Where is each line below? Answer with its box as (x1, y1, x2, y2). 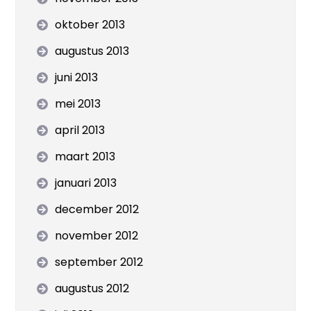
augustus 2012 (55, 280, 130, 296)
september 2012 (55, 254, 144, 270)
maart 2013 (55, 149, 116, 165)
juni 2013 (55, 69, 99, 85)
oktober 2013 (55, 17, 126, 33)
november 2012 (55, 228, 139, 244)
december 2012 (55, 201, 140, 217)
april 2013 (55, 122, 106, 138)
